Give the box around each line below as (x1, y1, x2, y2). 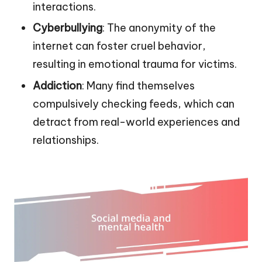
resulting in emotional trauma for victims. (33, 57, 237, 71)
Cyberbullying (33, 21, 102, 35)
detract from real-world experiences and (33, 115, 240, 129)
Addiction (33, 78, 82, 92)
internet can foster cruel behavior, (33, 39, 206, 53)
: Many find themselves (82, 78, 195, 92)
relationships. (33, 133, 99, 147)
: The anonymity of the (102, 21, 216, 35)
